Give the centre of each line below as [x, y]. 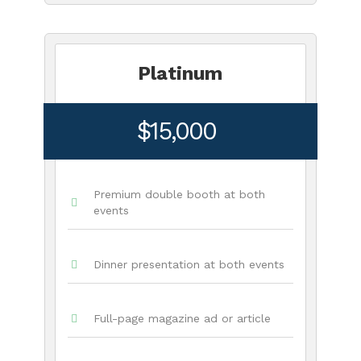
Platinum [180, 73]
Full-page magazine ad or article [182, 318]
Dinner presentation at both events [189, 264]
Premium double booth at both [179, 194]
